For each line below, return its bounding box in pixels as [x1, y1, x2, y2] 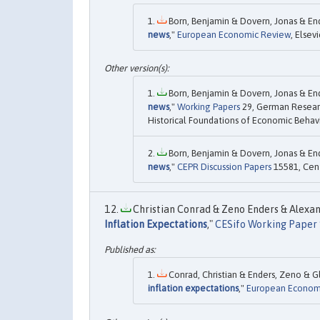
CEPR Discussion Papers [177, 161, 271, 172]
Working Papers [177, 101, 240, 112]
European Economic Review [177, 29, 291, 40]
